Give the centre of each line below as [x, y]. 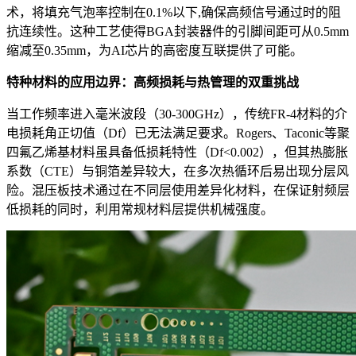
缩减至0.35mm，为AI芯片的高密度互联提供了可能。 [155, 51]
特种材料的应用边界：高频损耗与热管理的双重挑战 [153, 83]
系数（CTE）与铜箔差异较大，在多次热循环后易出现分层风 [178, 172]
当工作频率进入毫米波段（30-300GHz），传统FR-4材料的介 [177, 114]
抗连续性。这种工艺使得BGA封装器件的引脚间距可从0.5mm [178, 32]
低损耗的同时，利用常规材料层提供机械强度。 [140, 210]
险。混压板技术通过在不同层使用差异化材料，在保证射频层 [178, 191]
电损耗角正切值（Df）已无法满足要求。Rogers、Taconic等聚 [178, 133]
